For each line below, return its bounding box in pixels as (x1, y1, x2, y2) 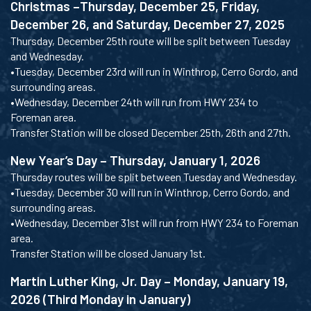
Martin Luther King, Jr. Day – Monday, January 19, (10, 273, 288, 289)
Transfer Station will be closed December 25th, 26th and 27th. (10, 126, 291, 140)
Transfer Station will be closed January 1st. (10, 246, 205, 260)
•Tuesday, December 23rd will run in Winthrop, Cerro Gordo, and (10, 65, 298, 78)
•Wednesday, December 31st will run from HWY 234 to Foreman (10, 216, 299, 230)
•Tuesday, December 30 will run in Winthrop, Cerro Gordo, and (10, 185, 289, 199)
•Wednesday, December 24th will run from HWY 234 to (10, 95, 258, 109)
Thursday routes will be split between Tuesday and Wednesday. (10, 170, 297, 184)
